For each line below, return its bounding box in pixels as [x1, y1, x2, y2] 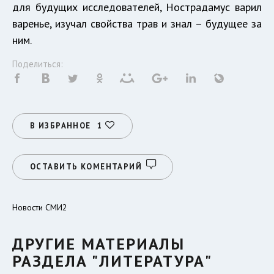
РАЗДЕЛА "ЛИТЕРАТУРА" [12, 251, 212, 272]
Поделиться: [12, 58, 63, 70]
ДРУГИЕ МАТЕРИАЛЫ [12, 234, 185, 254]
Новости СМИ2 [12, 202, 67, 213]
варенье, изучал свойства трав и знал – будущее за [12, 17, 262, 31]
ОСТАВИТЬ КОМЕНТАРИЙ [30, 161, 143, 172]
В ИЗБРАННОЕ [30, 120, 91, 131]
